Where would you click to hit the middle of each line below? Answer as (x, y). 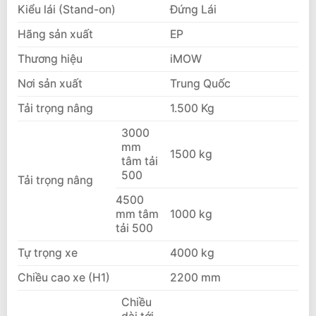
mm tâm (137, 214)
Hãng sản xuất (55, 35)
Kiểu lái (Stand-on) (67, 10)
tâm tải (139, 162)
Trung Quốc (200, 84)
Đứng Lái (193, 10)
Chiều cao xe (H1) (64, 278)
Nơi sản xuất (50, 84)
